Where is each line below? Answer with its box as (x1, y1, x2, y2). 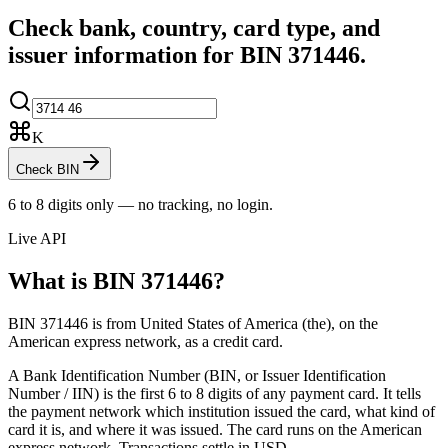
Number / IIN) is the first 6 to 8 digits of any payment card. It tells (8, 384, 421, 402)
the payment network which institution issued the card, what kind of (8, 402, 435, 420)
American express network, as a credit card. (8, 332, 283, 350)
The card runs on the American (223, 420, 422, 438)
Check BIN (16, 161, 79, 177)
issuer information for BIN (8, 41, 288, 68)
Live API (8, 229, 66, 247)
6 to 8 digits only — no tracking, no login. (8, 195, 273, 213)
